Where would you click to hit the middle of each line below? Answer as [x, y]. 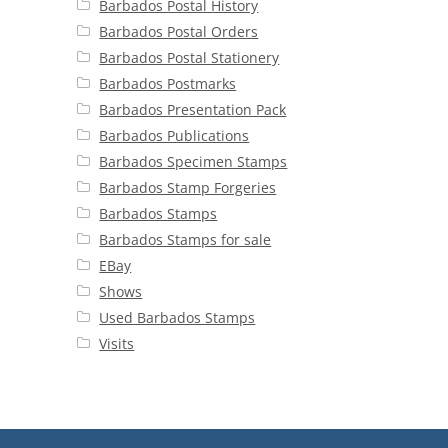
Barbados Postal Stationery [189, 58]
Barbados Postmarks [168, 84]
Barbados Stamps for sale [185, 240]
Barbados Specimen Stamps [193, 162]
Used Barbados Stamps [177, 318]
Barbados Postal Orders [179, 32]
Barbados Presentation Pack [193, 110]
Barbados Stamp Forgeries [188, 188]
